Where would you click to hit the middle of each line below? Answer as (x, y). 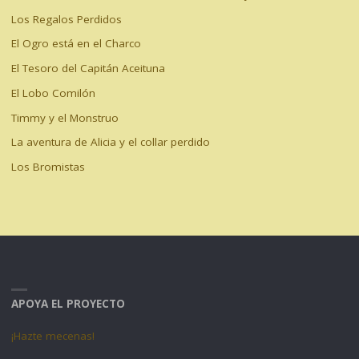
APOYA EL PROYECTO (68, 303)
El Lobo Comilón (53, 93)
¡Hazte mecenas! (52, 336)
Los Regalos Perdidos (66, 19)
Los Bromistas (48, 167)
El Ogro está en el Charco (76, 44)
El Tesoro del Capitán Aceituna (88, 69)
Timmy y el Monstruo (65, 117)
